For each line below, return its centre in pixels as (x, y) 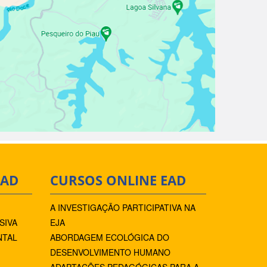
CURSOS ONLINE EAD (118, 180)
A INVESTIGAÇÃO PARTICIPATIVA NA (122, 207)
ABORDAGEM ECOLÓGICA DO (109, 237)
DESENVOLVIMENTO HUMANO (110, 252)
